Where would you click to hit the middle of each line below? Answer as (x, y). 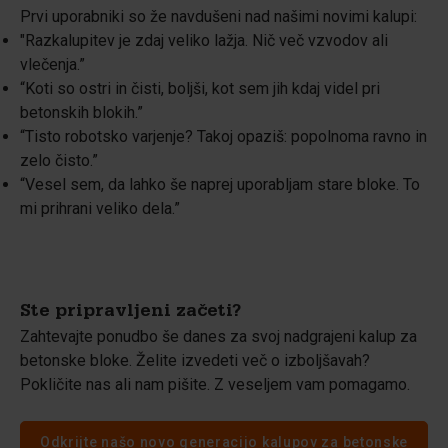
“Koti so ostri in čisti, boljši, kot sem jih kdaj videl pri (200, 88)
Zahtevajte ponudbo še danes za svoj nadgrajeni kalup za (218, 336)
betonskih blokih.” (81, 112)
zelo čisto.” (59, 160)
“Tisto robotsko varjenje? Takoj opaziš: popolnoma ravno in (223, 136)
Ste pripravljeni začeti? (130, 313)
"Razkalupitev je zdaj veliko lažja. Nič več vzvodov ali (204, 40)
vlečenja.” (52, 64)
